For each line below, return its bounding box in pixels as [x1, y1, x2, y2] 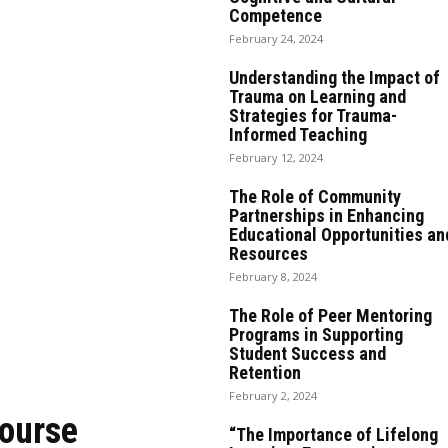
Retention [228, 361, 301, 383]
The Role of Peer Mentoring [228, 304, 432, 326]
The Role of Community [228, 185, 401, 207]
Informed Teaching [228, 123, 367, 145]
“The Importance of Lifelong [228, 423, 438, 445]
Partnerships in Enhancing [228, 204, 424, 226]
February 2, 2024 [228, 387, 317, 403]
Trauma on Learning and [228, 85, 406, 107]
